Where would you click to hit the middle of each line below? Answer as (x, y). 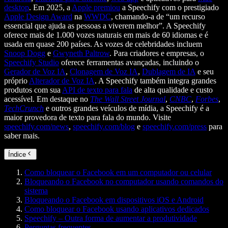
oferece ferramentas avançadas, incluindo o (129, 62)
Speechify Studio (32, 62)
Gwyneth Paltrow (81, 53)
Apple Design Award (38, 16)
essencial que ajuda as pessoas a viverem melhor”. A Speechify (105, 25)
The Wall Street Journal (128, 99)
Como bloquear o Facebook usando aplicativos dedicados (117, 209)
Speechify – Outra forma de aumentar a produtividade (111, 218)
